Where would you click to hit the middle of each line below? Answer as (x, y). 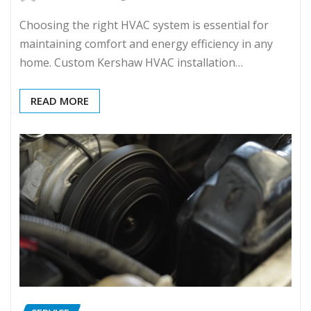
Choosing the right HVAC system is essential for (144, 25)
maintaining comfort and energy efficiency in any (146, 43)
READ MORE (60, 100)
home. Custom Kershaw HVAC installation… (131, 62)
